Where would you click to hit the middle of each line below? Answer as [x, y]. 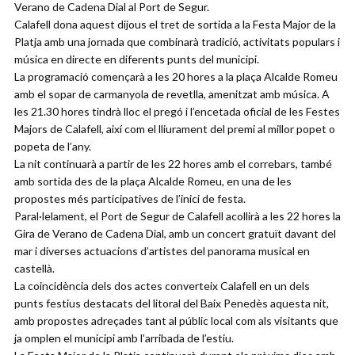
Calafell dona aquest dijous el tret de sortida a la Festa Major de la [175, 25]
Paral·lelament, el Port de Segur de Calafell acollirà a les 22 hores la [177, 216]
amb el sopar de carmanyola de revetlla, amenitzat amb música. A [172, 94]
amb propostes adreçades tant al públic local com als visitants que [176, 321]
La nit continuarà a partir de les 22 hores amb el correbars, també [173, 164]
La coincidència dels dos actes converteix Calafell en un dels [162, 286]
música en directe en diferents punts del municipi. [137, 59]
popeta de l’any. [53, 147]
